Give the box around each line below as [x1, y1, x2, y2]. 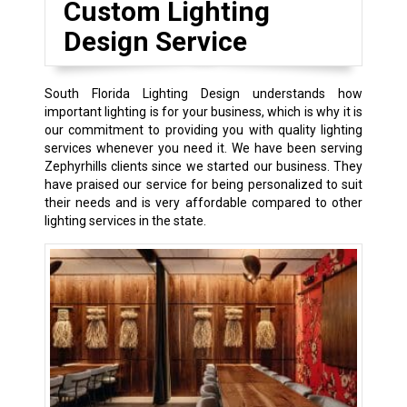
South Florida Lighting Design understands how [44, 85, 363, 101]
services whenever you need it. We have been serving [44, 140, 363, 155]
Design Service [63, 25, 247, 57]
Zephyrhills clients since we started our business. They [44, 158, 363, 174]
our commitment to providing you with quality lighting [44, 122, 363, 137]
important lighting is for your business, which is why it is [44, 104, 363, 119]
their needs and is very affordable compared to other [44, 194, 363, 210]
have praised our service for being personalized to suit [44, 176, 363, 192]
